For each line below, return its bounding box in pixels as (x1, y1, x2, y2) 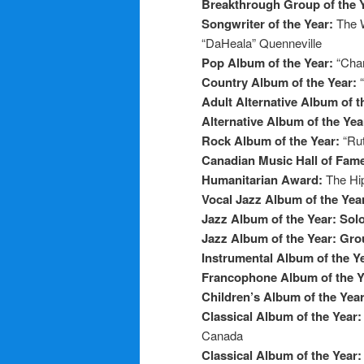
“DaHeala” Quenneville (201, 33, 322, 51)
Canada (201, 326, 243, 344)
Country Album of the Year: (201, 72, 360, 91)
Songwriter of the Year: (201, 14, 336, 32)
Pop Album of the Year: (201, 53, 336, 71)
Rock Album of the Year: (201, 131, 343, 149)
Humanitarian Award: (201, 170, 326, 188)
